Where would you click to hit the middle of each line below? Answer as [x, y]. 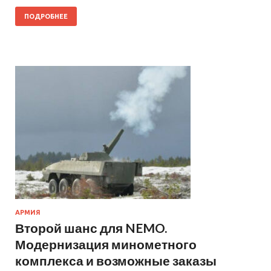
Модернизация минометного [106, 244]
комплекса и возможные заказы [116, 260]
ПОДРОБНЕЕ [46, 16]
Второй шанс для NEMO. [91, 227]
